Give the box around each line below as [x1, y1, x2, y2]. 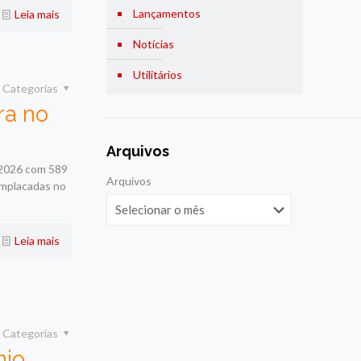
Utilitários [132, 67, 182, 81]
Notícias [132, 36, 174, 51]
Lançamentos [132, 6, 201, 20]
